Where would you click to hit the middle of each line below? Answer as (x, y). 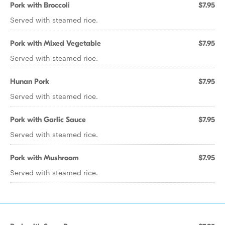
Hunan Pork (30, 81)
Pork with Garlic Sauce (48, 120)
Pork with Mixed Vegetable (55, 43)
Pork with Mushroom (44, 158)
